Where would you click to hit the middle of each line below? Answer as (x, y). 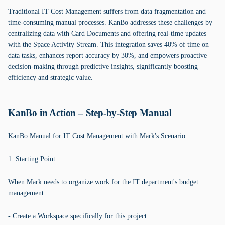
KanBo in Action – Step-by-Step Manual (90, 113)
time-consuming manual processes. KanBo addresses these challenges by (110, 22)
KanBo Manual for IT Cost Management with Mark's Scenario (97, 136)
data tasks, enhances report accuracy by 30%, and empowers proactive (107, 55)
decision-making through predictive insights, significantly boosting (103, 67)
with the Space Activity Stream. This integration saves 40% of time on (108, 44)
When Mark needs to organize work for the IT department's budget (103, 182)
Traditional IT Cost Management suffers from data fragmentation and (107, 11)
